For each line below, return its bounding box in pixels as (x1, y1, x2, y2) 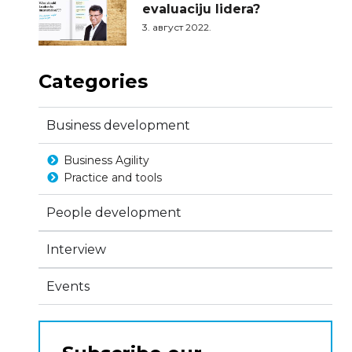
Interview (46, 241, 106, 257)
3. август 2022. (142, 21, 212, 34)
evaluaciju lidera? (142, 2, 261, 17)
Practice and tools (64, 170, 163, 185)
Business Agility (64, 152, 150, 167)
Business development (46, 117, 190, 133)
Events (46, 278, 90, 294)
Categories (38, 69, 148, 93)
